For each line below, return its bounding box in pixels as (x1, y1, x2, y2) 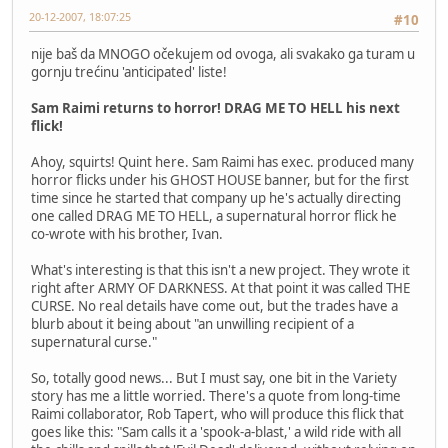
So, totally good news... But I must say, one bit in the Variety (31, 368, 397, 387)
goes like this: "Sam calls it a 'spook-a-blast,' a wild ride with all (31, 422, 401, 441)
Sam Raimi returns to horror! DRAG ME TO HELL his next (31, 98, 400, 117)
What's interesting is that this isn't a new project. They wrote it (31, 260, 410, 279)
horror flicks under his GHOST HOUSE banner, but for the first (31, 170, 409, 189)
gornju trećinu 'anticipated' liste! (31, 62, 227, 81)
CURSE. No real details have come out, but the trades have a (31, 296, 398, 315)
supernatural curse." (31, 332, 157, 351)
